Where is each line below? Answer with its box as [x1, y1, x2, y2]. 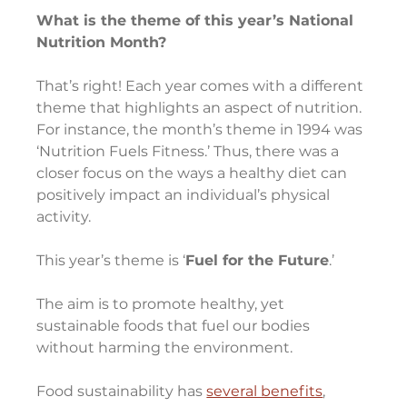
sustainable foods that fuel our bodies [36, 317, 314, 335]
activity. [36, 208, 92, 226]
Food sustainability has [36, 382, 207, 401]
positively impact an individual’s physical [36, 186, 334, 204]
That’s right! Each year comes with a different [36, 77, 368, 95]
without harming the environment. [36, 339, 293, 357]
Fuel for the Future [185, 252, 330, 270]
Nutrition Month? [36, 34, 167, 52]
